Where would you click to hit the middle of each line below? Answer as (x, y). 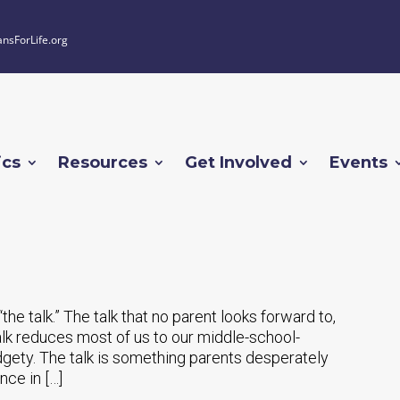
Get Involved (238, 163)
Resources (103, 163)
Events (358, 163)
